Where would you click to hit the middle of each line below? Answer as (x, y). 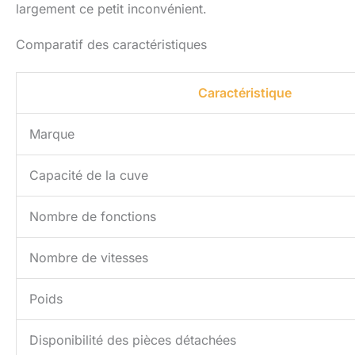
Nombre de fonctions (93, 217)
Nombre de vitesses (89, 258)
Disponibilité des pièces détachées (133, 340)
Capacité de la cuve (89, 176)
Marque (52, 134)
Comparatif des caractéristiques (111, 45)
